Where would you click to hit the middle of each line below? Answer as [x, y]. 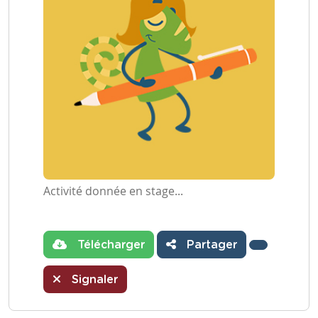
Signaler [93, 280]
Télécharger [109, 245]
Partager [210, 245]
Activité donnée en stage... [113, 191]
